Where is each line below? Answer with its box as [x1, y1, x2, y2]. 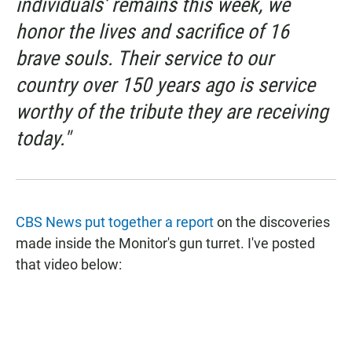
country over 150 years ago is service [16, 73, 315, 97]
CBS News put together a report [16, 214, 214, 231]
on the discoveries [214, 214, 330, 231]
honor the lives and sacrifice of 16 [16, 20, 289, 44]
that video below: [16, 256, 122, 273]
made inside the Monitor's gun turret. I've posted [16, 235, 315, 252]
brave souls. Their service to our [16, 46, 273, 71]
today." [16, 126, 70, 151]
